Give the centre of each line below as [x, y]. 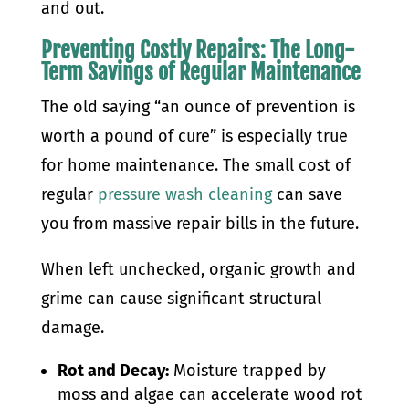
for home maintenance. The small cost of [195, 165]
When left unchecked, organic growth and [198, 269]
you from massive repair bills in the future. [199, 224]
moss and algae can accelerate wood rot [210, 394]
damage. [72, 328]
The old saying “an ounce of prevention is [198, 107]
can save [307, 194]
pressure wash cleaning [184, 194]
